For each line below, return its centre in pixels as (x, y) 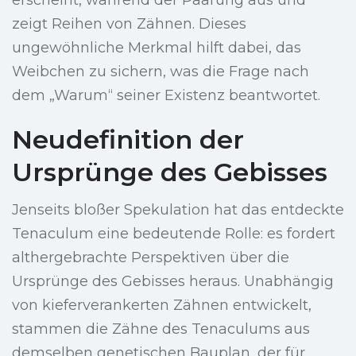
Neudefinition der (128, 140)
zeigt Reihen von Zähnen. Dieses (129, 24)
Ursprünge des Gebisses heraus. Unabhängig (173, 282)
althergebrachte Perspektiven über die (151, 258)
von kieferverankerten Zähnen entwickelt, (162, 306)
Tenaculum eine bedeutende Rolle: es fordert (174, 234)
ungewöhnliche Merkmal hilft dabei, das (157, 48)
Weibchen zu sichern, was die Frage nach (161, 72)
